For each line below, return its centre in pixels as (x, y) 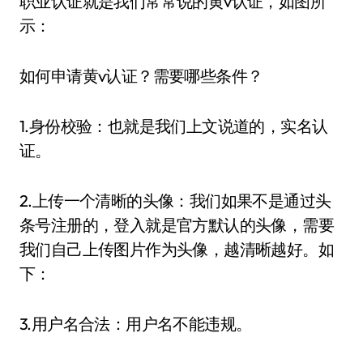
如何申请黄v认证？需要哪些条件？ (141, 76)
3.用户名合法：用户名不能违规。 (136, 324)
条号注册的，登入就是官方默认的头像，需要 (177, 225)
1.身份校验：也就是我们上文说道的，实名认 (174, 126)
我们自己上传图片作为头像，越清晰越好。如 (177, 249)
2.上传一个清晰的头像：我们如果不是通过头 (175, 201)
